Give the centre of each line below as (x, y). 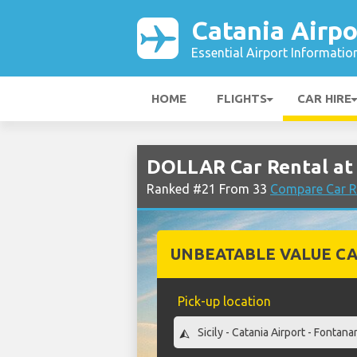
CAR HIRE (324, 98)
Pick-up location (224, 301)
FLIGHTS (242, 98)
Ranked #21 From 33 (208, 189)
